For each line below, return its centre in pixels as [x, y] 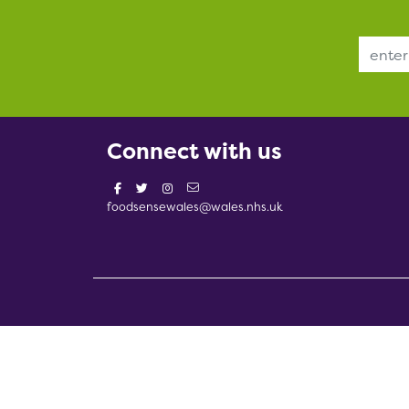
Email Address [358, 53]
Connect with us [194, 151]
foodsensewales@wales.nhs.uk [195, 206]
